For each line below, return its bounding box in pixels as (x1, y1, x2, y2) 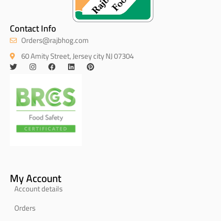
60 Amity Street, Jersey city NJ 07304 (21, 49, 134, 63)
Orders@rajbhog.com (21, 33, 89, 47)
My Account (10, 169, 61, 188)
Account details (14, 182, 63, 196)
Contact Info (10, 20, 56, 37)
